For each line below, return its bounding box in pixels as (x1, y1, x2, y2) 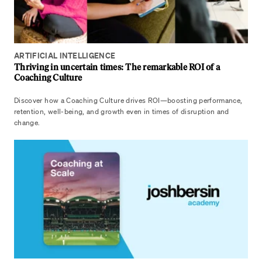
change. (14, 118, 40, 127)
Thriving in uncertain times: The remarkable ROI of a (14, 62, 220, 73)
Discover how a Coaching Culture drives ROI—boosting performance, (14, 96, 243, 105)
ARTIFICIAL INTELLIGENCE (14, 50, 116, 61)
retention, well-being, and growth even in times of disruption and (14, 107, 229, 116)
